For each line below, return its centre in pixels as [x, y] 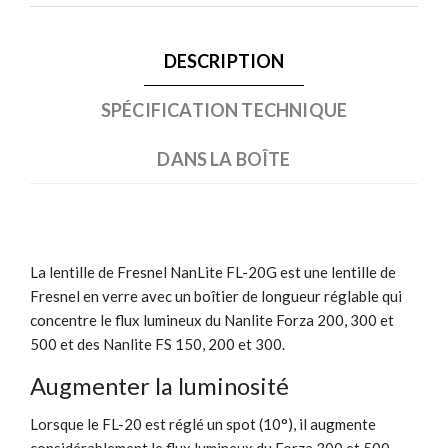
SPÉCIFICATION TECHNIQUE [224, 109]
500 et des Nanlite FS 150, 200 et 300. [157, 343]
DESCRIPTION [224, 60]
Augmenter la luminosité [159, 385]
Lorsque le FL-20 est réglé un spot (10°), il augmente [203, 423]
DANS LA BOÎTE [224, 158]
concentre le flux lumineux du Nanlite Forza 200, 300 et [212, 319]
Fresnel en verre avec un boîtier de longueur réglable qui [216, 295]
